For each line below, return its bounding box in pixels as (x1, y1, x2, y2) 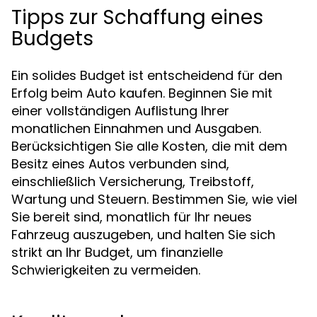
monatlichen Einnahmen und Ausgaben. (11, 120, 261, 137)
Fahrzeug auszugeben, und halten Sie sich (11, 226, 275, 243)
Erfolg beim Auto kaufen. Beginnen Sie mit (11, 84, 272, 102)
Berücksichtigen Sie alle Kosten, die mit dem (11, 137, 287, 155)
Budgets (11, 25, 93, 52)
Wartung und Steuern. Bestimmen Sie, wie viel (11, 190, 297, 208)
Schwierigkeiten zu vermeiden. (11, 261, 200, 279)
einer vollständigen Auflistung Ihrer (11, 102, 229, 120)
